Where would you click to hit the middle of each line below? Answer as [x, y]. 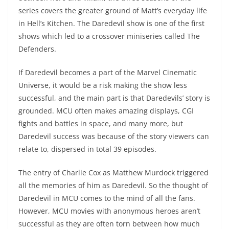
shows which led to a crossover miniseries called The [109, 36]
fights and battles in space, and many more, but [101, 124]
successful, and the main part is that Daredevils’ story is [114, 98]
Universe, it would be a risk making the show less [103, 85]
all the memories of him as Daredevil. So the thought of [113, 186]
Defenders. [37, 49]
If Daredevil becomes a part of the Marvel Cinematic [108, 73]
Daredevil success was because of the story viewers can [114, 136]
